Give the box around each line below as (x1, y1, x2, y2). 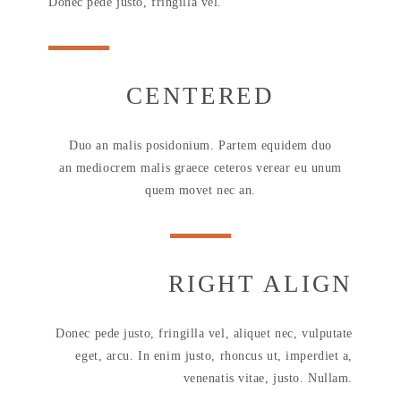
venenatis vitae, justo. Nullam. (183, 371, 353, 385)
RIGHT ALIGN (168, 270, 353, 297)
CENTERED (126, 82, 275, 109)
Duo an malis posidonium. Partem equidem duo (68, 139, 333, 152)
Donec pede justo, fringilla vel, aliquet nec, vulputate (55, 327, 353, 340)
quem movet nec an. (144, 183, 257, 197)
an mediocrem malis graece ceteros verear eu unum (59, 161, 342, 175)
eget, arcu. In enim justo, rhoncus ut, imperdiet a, (75, 349, 353, 363)
